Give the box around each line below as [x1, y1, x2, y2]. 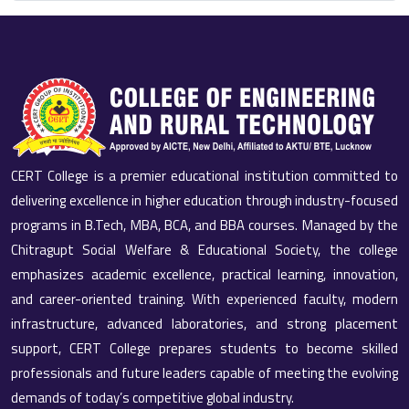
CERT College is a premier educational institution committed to [11, 164, 398, 186]
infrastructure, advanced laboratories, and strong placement [11, 312, 398, 334]
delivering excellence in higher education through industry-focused [11, 189, 398, 211]
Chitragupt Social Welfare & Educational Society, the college [11, 238, 398, 260]
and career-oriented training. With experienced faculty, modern [11, 288, 398, 309]
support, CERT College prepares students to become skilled [11, 337, 398, 359]
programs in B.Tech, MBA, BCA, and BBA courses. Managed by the [11, 214, 398, 236]
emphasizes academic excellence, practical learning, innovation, [11, 263, 398, 285]
